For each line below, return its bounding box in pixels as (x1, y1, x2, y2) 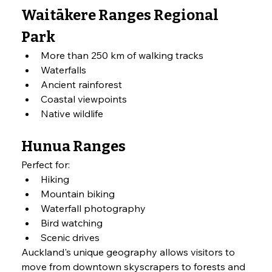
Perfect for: (21, 158, 70, 171)
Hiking (41, 173, 70, 186)
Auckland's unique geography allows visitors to (21, 246, 238, 259)
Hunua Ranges (21, 138, 126, 155)
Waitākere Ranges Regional (21, 7, 222, 24)
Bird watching (41, 217, 103, 229)
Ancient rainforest (41, 78, 123, 91)
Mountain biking (41, 188, 115, 200)
